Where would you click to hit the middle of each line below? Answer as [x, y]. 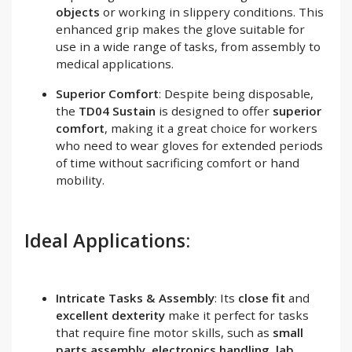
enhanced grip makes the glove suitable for [180, 29]
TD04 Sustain [117, 110]
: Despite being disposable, [236, 93]
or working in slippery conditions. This [212, 11]
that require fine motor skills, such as [164, 332]
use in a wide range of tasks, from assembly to [188, 46]
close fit [262, 297]
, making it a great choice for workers [211, 128]
